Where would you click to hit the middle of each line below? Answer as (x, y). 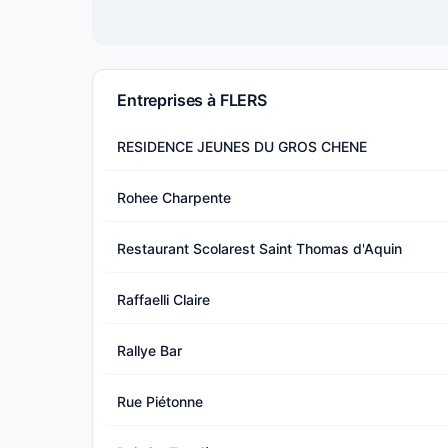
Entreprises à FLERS (192, 100)
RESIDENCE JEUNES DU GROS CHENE (242, 146)
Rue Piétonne (160, 401)
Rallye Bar (149, 350)
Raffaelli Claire (163, 299)
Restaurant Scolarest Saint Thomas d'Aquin (259, 248)
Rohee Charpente (174, 197)
